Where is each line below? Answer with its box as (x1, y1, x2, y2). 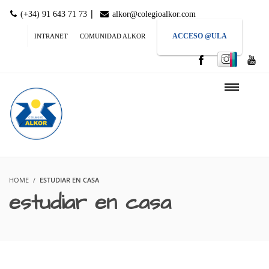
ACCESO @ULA (172, 32, 227, 40)
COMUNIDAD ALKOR (80, 32, 145, 40)
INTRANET (34, 32, 68, 40)
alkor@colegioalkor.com (110, 10, 196, 19)
